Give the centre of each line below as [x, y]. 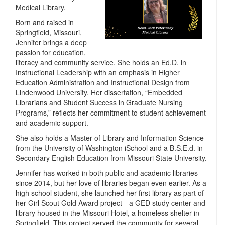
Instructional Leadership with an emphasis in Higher [98, 72]
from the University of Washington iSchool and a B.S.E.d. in [109, 148]
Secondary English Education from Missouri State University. [111, 158]
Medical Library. [41, 7]
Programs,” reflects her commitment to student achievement [111, 113]
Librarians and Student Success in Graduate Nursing [99, 102]
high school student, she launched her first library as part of [110, 193]
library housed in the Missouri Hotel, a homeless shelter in [107, 213]
